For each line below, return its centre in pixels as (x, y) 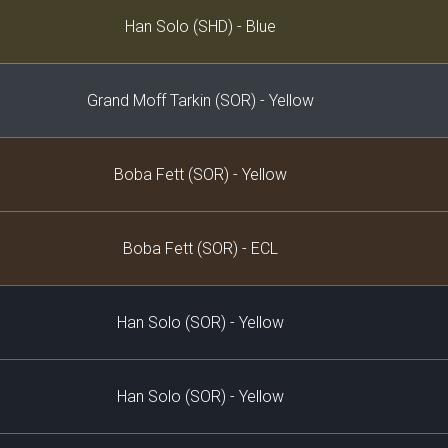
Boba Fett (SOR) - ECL (200, 248)
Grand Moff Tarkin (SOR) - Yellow (200, 100)
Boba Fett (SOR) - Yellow (200, 174)
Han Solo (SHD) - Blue (200, 26)
